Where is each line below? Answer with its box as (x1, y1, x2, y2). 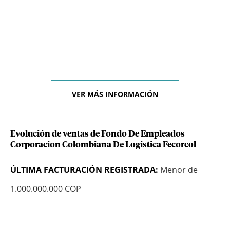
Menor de (158, 164, 198, 176)
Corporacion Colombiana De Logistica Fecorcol (10, 141, 196, 149)
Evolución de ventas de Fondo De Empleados (10, 130, 185, 139)
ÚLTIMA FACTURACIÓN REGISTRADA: (10, 164, 158, 176)
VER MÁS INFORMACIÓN (72, 89, 158, 100)
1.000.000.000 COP (10, 183, 81, 195)
